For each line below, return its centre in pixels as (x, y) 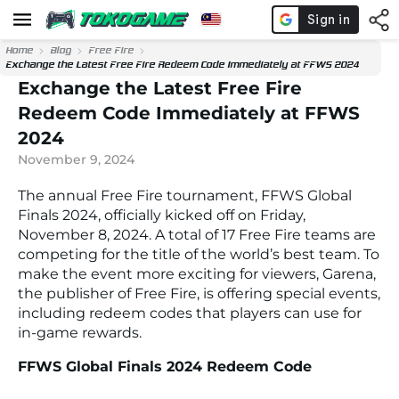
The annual (59, 195)
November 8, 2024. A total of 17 (128, 235)
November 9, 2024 (76, 159)
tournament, (212, 195)
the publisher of (76, 293)
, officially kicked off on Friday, (202, 215)
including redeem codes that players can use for (190, 313)
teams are (338, 235)
